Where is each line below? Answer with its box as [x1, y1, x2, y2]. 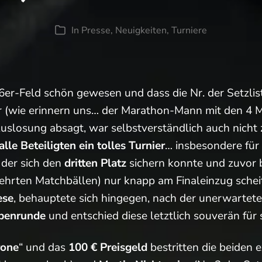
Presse [81, 23, 111, 37]
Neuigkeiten [115, 23, 167, 37]
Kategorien [60, 25, 106, 39]
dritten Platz [64, 155, 126, 171]
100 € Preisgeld [68, 239, 147, 255]
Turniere [171, 23, 207, 37]
